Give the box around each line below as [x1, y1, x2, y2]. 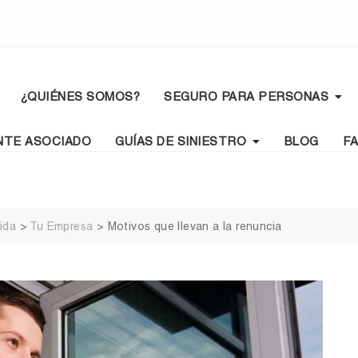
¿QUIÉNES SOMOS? [19, 89, 140, 104]
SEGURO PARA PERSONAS [164, 89, 328, 104]
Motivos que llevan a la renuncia [107, 220, 282, 233]
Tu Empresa [30, 220, 93, 233]
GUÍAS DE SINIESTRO [115, 134, 246, 149]
